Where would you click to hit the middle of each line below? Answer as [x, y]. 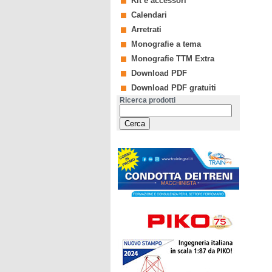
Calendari [149, 15]
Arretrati [146, 29]
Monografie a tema [166, 44]
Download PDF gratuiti [174, 88]
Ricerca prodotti [148, 100]
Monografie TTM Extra [173, 59]
